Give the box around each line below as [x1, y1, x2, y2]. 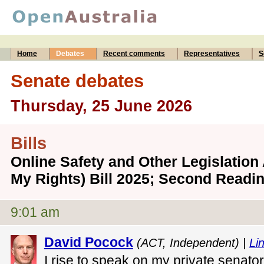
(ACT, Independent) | [136, 236, 249, 249]
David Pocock [44, 234, 133, 250]
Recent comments [103, 49, 165, 58]
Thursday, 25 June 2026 [11, 97, 192, 115]
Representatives [184, 49, 240, 58]
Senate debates [11, 70, 144, 91]
